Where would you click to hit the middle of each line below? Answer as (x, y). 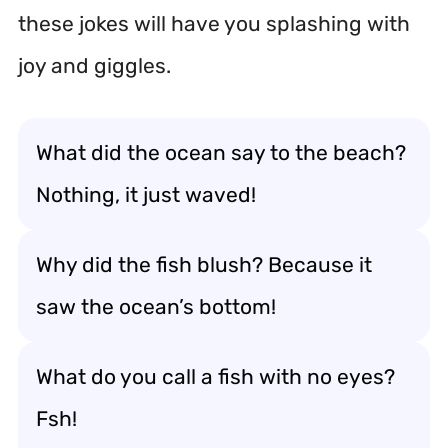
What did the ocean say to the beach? (221, 152)
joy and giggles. (94, 65)
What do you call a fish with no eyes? (215, 376)
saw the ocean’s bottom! (156, 306)
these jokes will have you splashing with (214, 23)
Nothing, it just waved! (146, 194)
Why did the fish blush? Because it (204, 264)
